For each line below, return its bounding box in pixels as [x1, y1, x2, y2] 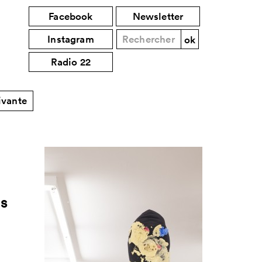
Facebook [49, 10, 93, 23]
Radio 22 [50, 56, 91, 68]
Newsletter [132, 10, 184, 23]
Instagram [47, 33, 94, 46]
